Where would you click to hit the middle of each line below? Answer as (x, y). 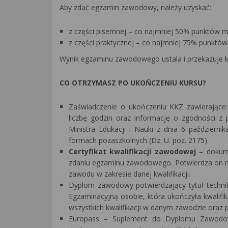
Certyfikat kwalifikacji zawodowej (132, 151)
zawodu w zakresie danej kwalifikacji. (130, 174)
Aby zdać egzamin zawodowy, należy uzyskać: (135, 7)
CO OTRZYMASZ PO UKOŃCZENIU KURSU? (133, 83)
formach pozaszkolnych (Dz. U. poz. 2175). (139, 140)
